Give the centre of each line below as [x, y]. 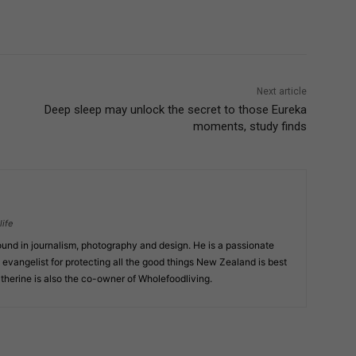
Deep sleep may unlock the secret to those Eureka [175, 110]
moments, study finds [250, 127]
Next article [281, 92]
